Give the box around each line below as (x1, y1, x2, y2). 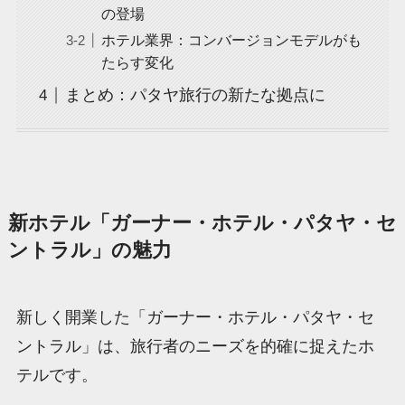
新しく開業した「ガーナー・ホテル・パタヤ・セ (15, 307, 374, 326)
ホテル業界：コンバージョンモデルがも (100, 32, 362, 49)
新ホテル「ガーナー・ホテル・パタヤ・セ (7, 212, 397, 234)
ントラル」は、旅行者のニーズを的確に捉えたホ (15, 336, 374, 355)
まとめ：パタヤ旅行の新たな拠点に (64, 86, 325, 105)
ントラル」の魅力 (7, 239, 172, 261)
